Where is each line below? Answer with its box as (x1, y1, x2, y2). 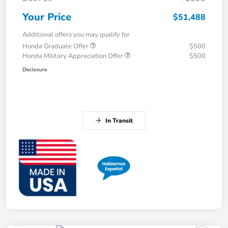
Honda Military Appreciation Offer (22, 51, 125, 61)
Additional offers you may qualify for (22, 30, 130, 40)
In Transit (105, 117, 133, 125)
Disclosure (22, 66, 47, 74)
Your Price (22, 10, 71, 24)
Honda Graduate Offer (22, 42, 90, 51)
